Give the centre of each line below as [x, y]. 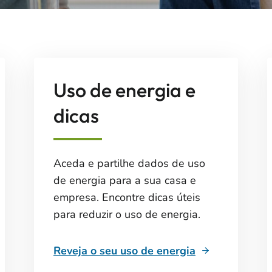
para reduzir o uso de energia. [127, 214]
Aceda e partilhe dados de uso [129, 163]
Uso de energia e [124, 90]
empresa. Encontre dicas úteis [127, 197]
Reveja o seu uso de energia [124, 251]
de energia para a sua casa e [125, 180]
